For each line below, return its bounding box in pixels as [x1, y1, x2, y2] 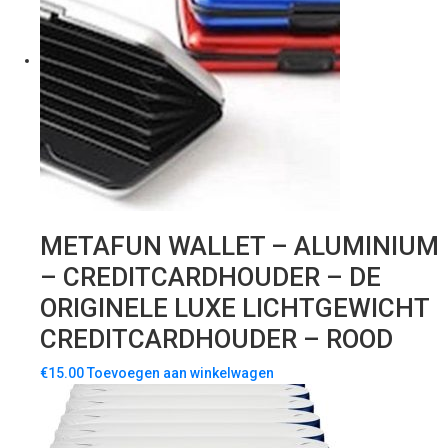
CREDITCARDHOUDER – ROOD [40, 324, 393, 355]
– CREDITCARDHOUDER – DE [40, 262, 381, 293]
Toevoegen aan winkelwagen [87, 365, 274, 382]
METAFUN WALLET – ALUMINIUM [40, 231, 439, 262]
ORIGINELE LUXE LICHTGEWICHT [40, 293, 429, 324]
